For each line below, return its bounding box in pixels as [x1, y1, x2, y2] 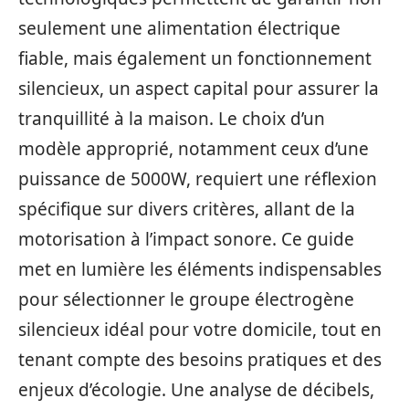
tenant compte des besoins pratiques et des [18, 348, 382, 372]
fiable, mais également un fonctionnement [18, 47, 372, 70]
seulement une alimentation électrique [18, 16, 341, 40]
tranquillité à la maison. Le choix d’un [18, 107, 325, 131]
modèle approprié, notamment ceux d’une [18, 137, 369, 161]
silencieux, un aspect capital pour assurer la [18, 77, 379, 100]
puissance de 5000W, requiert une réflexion [18, 167, 377, 191]
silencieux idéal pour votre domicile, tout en [18, 318, 382, 341]
